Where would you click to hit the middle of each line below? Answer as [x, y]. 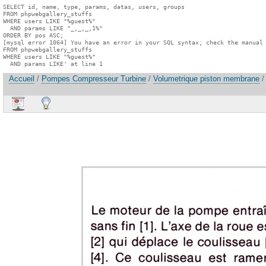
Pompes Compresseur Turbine [94, 79]
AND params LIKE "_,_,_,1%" [53, 28]
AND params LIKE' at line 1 [53, 64]
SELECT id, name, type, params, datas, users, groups [94, 7]
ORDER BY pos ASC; [33, 35]
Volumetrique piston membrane [206, 79]
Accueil [22, 79]
